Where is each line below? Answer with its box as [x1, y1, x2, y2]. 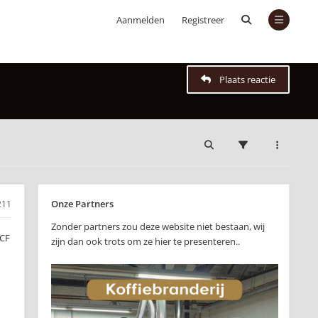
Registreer [182, 13, 224, 26]
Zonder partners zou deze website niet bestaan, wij [51, 220, 265, 233]
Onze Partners [51, 197, 114, 210]
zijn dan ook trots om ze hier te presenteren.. [51, 235, 240, 248]
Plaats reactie [219, 73, 275, 86]
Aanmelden [116, 13, 165, 26]
